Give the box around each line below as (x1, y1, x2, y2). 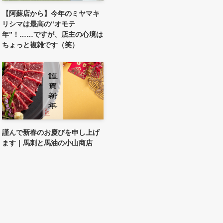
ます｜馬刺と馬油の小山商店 (2, 138, 93, 147)
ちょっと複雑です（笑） (2, 40, 79, 49)
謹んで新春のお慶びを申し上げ (2, 128, 100, 136)
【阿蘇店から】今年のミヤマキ (2, 9, 100, 17)
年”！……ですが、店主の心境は (2, 30, 103, 38)
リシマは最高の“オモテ (2, 19, 75, 28)
